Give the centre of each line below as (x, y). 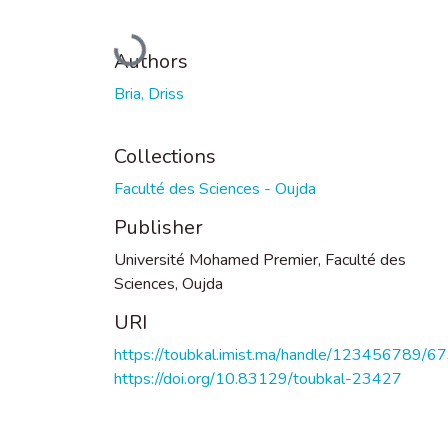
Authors (151, 61)
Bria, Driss (149, 93)
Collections (165, 156)
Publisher (158, 227)
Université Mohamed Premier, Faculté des (260, 259)
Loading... (150, 49)
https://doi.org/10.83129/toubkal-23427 (258, 378)
